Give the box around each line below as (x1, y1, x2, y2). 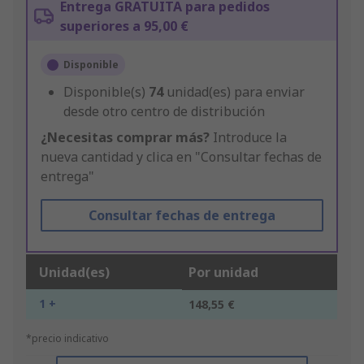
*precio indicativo (26, 331, 109, 346)
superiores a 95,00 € (60, 17, 188, 36)
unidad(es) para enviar (167, 83, 305, 102)
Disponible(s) (63, 83, 149, 102)
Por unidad (188, 263, 258, 282)
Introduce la (210, 128, 287, 147)
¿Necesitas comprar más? (41, 128, 210, 147)
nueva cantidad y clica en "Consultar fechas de (41, 148, 322, 167)
